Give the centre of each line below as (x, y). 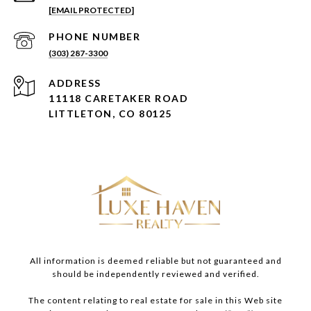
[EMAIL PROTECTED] (91, 10)
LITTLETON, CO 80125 (110, 114)
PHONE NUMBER (94, 37)
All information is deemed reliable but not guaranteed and (155, 261)
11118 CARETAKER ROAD (118, 99)
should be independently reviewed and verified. (155, 274)
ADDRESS (75, 83)
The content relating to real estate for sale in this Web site (155, 301)
